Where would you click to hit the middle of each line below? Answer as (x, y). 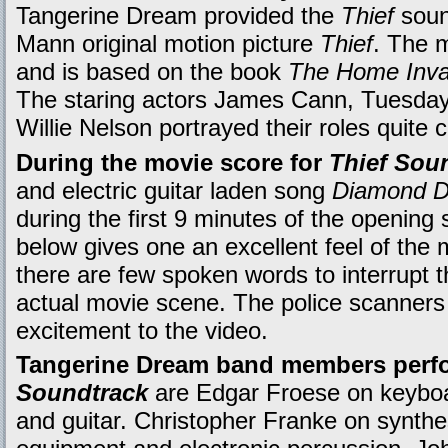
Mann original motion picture (168, 44)
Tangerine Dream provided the (178, 16)
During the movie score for (172, 162)
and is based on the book (152, 72)
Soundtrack (82, 393)
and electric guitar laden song (174, 190)
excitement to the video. (142, 330)
